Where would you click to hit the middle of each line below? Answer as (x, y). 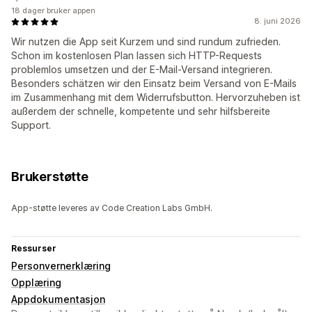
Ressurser (34, 249)
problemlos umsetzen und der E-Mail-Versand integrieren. (142, 70)
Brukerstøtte (50, 177)
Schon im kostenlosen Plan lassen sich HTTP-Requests (136, 56)
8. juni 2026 (278, 21)
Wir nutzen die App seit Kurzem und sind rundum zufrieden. (146, 42)
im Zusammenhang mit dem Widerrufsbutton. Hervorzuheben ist (156, 97)
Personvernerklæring (61, 266)
